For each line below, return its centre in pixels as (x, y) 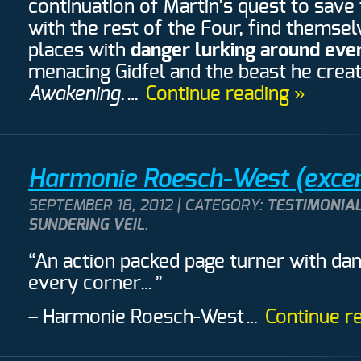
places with (79, 50)
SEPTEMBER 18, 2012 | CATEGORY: (147, 205)
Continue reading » (225, 94)
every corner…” (95, 283)
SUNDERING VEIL (86, 225)
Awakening (74, 94)
